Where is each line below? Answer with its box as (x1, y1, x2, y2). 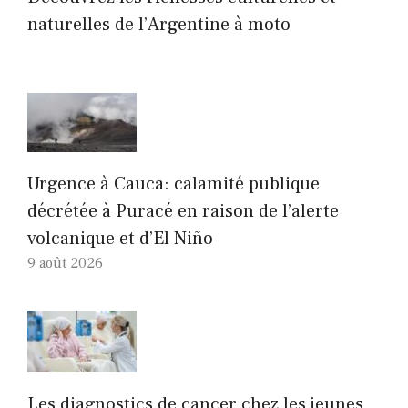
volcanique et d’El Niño (27, 227, 213, 251)
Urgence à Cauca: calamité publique (27, 172, 320, 197)
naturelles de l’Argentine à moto (27, 13, 291, 37)
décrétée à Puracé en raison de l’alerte (27, 199, 339, 224)
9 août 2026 (27, 254, 103, 273)
